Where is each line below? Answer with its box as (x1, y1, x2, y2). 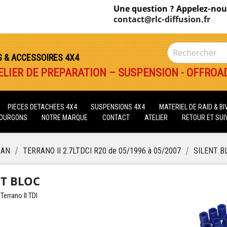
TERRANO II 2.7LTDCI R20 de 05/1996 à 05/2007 (23, 146, 181, 156)
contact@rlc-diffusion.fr (113, 14, 210, 25)
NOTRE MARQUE (42, 113, 88, 122)
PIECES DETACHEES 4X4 (7, 103, 79, 111)
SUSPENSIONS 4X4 (91, 103, 147, 111)
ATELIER (144, 113, 168, 122)
